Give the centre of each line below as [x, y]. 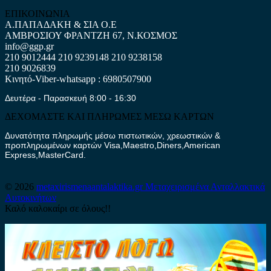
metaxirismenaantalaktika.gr [91, 186]
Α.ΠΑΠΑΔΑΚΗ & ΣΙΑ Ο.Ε [61, 24]
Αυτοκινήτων [31, 197]
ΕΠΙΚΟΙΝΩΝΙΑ [38, 13]
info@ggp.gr [29, 46]
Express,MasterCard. [45, 155]
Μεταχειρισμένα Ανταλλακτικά [205, 186]
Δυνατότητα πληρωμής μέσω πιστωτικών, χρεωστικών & [113, 135]
